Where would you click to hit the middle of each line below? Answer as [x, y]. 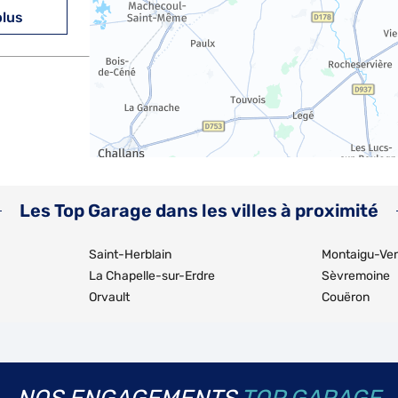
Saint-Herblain [130, 255]
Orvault [109, 297]
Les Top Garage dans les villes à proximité [199, 211]
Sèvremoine [356, 276]
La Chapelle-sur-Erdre [152, 276]
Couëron [346, 297]
